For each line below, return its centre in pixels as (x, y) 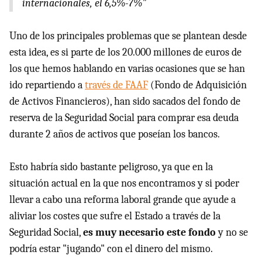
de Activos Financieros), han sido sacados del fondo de (125, 101)
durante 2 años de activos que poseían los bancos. (115, 134)
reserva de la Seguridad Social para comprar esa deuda (124, 118)
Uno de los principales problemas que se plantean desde (128, 36)
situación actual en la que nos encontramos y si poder (124, 183)
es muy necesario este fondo (149, 232)
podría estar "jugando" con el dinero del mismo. (111, 249)
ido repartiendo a (47, 85)
